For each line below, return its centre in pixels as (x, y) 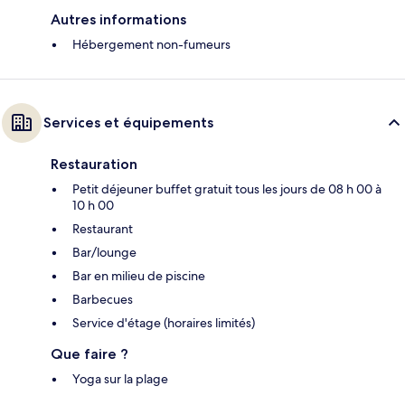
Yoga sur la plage (120, 379)
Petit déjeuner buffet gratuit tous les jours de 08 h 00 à (227, 189)
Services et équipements (128, 123)
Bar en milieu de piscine (139, 276)
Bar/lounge (104, 253)
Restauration (94, 165)
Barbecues (103, 300)
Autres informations (118, 20)
